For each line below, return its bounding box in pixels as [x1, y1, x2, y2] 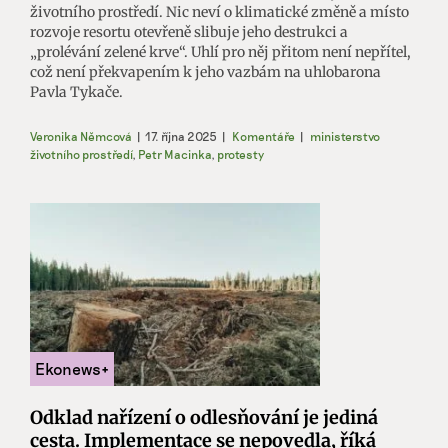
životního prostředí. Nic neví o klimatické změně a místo [30, 3, 409, 22]
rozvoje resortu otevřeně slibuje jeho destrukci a [30, 23, 348, 42]
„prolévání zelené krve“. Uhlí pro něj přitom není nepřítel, [30, 43, 411, 62]
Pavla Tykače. [30, 83, 123, 102]
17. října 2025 [145, 129, 217, 144]
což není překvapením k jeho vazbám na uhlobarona [30, 63, 381, 82]
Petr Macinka [138, 147, 211, 162]
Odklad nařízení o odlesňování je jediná [30, 406, 378, 430]
